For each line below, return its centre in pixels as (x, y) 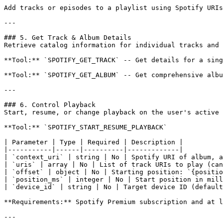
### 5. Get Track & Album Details (68, 37)
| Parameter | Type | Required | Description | (94, 142)
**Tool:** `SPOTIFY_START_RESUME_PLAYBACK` (86, 127)
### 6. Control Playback (50, 105)
